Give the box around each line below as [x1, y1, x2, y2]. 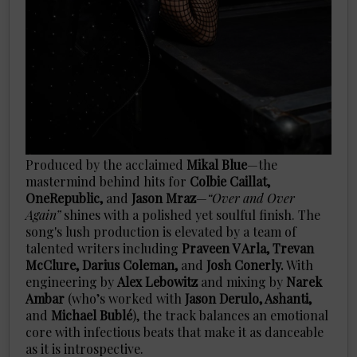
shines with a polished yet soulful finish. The [61, 206, 321, 223]
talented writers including [25, 239, 182, 257]
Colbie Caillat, [190, 172, 271, 190]
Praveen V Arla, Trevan [182, 239, 315, 257]
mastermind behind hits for [25, 172, 190, 190]
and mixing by [198, 273, 287, 290]
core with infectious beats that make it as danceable [25, 323, 324, 340]
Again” [25, 206, 61, 223]
